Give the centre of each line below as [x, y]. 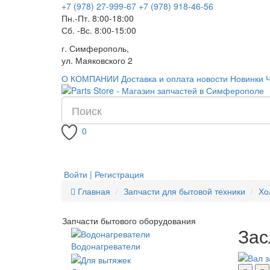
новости [212, 78]
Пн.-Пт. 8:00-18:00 [98, 18]
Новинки [247, 78]
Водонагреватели [106, 246]
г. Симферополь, [95, 48]
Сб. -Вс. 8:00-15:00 [99, 30]
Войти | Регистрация [104, 174]
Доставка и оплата [158, 78]
